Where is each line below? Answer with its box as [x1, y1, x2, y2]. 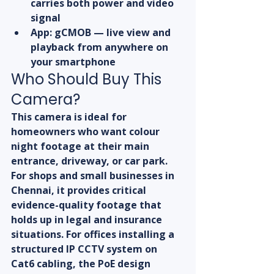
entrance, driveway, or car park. [11, 154, 170, 168]
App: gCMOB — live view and [31, 26, 173, 40]
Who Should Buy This [11, 69, 165, 90]
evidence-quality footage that [11, 198, 164, 212]
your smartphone [31, 55, 116, 69]
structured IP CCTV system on [11, 242, 160, 256]
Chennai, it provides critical [11, 183, 149, 198]
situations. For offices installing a [11, 228, 177, 242]
